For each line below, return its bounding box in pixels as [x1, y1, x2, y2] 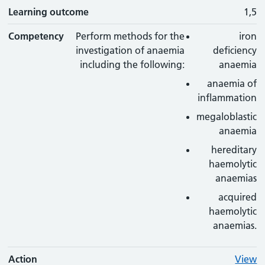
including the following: [80, 59, 185, 70]
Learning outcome [8, 6, 89, 18]
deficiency [213, 44, 257, 56]
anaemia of [207, 77, 257, 89]
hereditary [211, 144, 257, 156]
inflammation [198, 92, 257, 104]
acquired [218, 191, 257, 203]
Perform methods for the [76, 30, 185, 42]
